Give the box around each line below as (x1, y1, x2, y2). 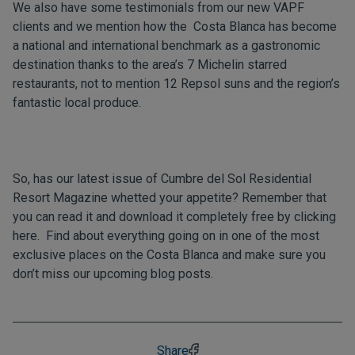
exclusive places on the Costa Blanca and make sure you (13, 247, 326, 262)
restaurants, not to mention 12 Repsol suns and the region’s (13, 76, 340, 91)
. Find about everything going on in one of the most (37, 228, 319, 243)
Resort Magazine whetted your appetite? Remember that (13, 190, 326, 205)
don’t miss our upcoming (13, 266, 151, 281)
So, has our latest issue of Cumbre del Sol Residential (13, 171, 311, 186)
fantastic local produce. (13, 95, 141, 110)
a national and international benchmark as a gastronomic (13, 38, 320, 53)
